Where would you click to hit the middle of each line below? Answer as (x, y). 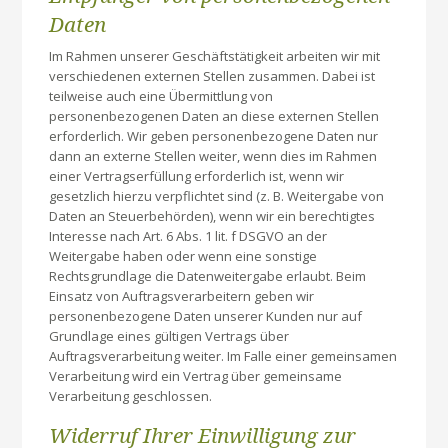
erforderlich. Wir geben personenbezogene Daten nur (214, 135)
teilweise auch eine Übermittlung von (161, 95)
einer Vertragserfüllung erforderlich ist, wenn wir (197, 175)
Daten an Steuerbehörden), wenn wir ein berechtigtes (212, 215)
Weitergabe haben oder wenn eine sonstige (183, 255)
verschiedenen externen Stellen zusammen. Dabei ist (212, 75)
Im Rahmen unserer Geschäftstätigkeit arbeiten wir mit (215, 55)
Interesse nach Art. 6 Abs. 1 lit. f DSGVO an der (188, 235)
